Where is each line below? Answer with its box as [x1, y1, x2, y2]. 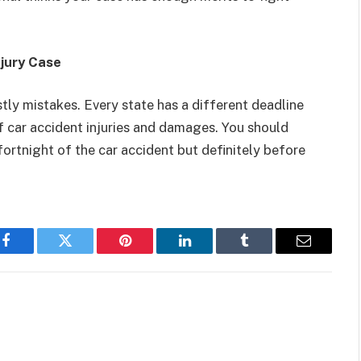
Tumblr [243, 245, 286, 260]
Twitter [64, 245, 106, 260]
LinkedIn [183, 245, 237, 260]
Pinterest [123, 245, 175, 260]
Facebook [4, 245, 61, 260]
